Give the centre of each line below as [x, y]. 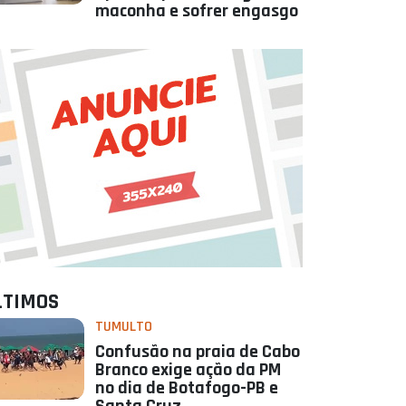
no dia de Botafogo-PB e [186, 388]
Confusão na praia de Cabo [197, 352]
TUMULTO [123, 327]
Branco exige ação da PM [188, 370]
